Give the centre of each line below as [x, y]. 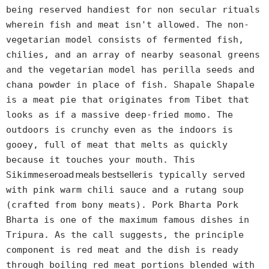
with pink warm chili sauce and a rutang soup [125, 190]
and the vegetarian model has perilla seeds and [130, 70]
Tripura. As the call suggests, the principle [125, 235]
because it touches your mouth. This [101, 160]
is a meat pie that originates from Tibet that [128, 100]
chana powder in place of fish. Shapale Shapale [130, 85]
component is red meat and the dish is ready [122, 250]
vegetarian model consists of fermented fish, [125, 40]
